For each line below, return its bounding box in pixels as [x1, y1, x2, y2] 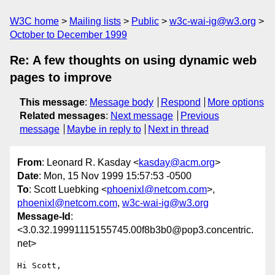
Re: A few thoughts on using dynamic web [10, 53, 257, 67]
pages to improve [10, 71, 112, 84]
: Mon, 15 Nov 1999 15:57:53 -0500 [39, 171, 192, 182]
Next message [110, 110, 173, 121]
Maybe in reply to [66, 124, 141, 134]
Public [131, 16, 159, 26]
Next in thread [148, 124, 209, 134]
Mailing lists [69, 16, 121, 26]
